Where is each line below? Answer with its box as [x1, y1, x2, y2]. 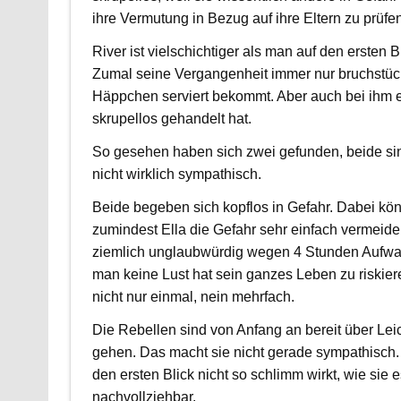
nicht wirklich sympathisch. [91, 166, 261, 182]
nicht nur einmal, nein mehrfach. [91, 288, 294, 304]
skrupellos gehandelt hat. [91, 110, 252, 126]
